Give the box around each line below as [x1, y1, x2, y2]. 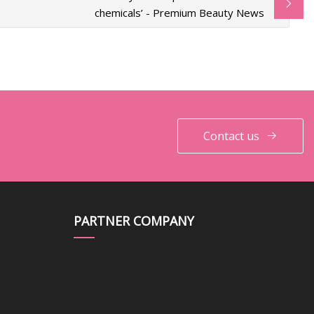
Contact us [203, 128, 259, 144]
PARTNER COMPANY [73, 212, 194, 229]
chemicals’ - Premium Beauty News [95, 5, 265, 20]
